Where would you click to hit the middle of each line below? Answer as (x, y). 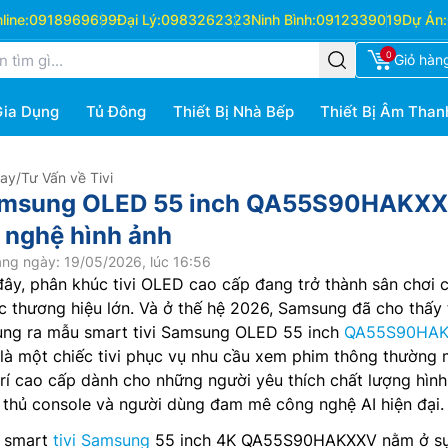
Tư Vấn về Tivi (67, 177)
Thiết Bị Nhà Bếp (233, 111)
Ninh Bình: (283, 19)
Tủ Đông (115, 111)
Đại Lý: (138, 19)
